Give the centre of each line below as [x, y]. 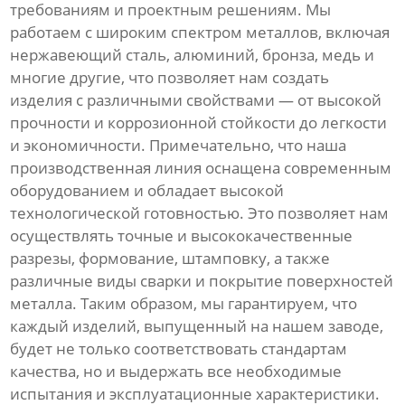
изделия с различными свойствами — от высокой [196, 100]
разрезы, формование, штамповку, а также [170, 259]
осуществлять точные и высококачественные [182, 236]
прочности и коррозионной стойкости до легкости [199, 123]
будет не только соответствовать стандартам [179, 349]
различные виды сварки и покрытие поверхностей [202, 281]
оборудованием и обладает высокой [147, 191]
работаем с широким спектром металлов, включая [200, 33]
